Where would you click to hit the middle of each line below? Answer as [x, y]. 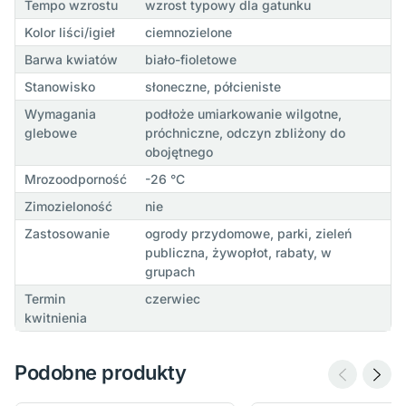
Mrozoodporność [75, 179]
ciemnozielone [188, 33]
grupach [169, 272]
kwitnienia [55, 318]
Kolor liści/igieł [69, 33]
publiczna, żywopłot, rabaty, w [238, 253]
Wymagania [60, 114]
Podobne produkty [101, 373]
